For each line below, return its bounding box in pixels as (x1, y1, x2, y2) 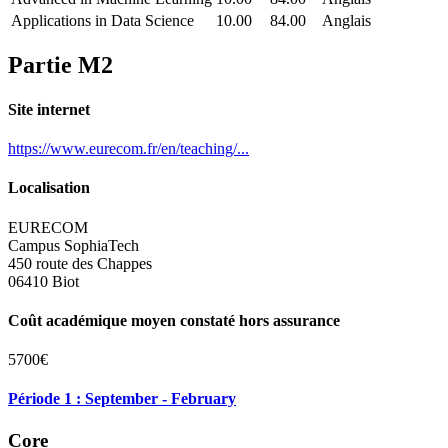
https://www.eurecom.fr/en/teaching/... (8, 139, 249, 157)
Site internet (8, 100, 90, 118)
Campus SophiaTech (8, 236, 139, 254)
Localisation (8, 179, 90, 197)
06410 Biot (8, 272, 79, 290)
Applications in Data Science (11, 11, 194, 29)
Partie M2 (8, 52, 113, 79)
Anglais (322, 11, 371, 29)
